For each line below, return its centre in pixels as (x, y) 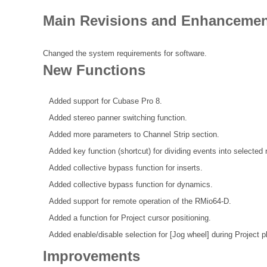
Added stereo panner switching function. (118, 117)
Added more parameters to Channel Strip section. (134, 134)
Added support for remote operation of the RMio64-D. (140, 201)
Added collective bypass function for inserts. (126, 167)
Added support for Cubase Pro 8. (105, 101)
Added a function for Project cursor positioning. (130, 218)
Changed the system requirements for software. (125, 54)
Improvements (91, 256)
